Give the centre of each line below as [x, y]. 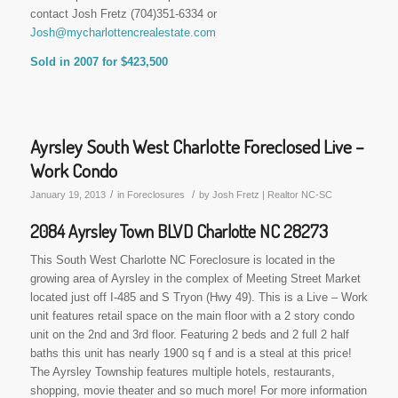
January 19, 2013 [68, 194]
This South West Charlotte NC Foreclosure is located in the [182, 259]
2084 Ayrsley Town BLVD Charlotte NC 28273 [179, 231]
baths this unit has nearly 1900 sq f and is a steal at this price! [191, 353]
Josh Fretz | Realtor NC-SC [272, 194]
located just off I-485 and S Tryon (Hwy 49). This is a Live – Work [199, 297]
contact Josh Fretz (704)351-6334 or [123, 14]
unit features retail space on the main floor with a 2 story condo [192, 315]
